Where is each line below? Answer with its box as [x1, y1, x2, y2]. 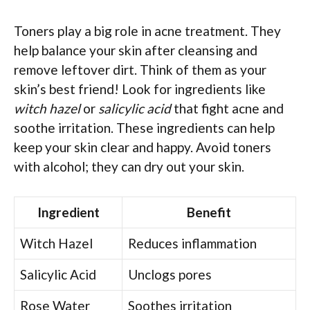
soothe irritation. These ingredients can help [14, 120, 275, 136]
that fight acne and [171, 100, 284, 117]
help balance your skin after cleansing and [14, 42, 257, 59]
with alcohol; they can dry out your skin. [14, 158, 244, 175]
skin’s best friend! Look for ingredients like [14, 81, 266, 98]
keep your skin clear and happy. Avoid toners [14, 139, 271, 156]
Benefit [187, 203, 231, 220]
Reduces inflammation [128, 235, 257, 251]
